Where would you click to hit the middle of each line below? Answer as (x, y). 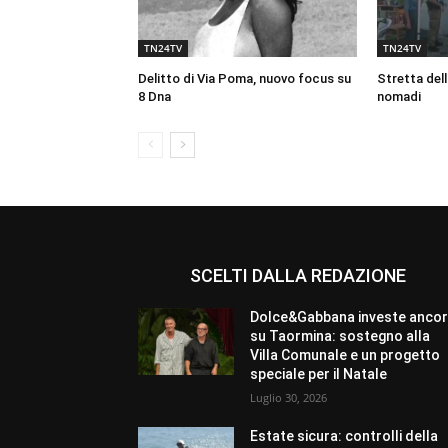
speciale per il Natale (319, 374)
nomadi (398, 97)
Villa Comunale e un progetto (345, 355)
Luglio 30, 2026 (289, 398)
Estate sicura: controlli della (344, 436)
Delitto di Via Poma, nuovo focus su (244, 79)
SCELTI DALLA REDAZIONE (298, 276)
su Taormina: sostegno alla (340, 336)
